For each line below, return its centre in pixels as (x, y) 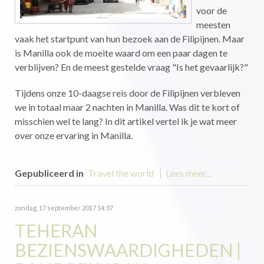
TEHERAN (56, 230)
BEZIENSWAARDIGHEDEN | (128, 250)
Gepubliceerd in (49, 173)
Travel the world (121, 173)
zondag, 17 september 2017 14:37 (64, 208)
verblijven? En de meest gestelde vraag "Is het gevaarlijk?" (131, 67)
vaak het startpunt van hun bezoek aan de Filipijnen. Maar (130, 39)
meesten (213, 24)
